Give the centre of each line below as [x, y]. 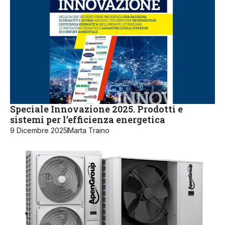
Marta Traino [89, 130]
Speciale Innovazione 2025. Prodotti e [96, 109]
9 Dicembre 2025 [39, 130]
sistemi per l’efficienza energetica [88, 119]
